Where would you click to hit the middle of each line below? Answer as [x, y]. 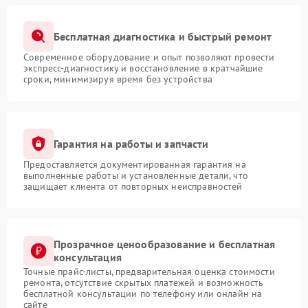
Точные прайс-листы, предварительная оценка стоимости [149, 272]
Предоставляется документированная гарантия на [135, 164]
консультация [88, 257]
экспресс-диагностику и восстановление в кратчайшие [143, 68]
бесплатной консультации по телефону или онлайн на [143, 294]
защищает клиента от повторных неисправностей [133, 186]
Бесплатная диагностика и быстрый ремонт [163, 36]
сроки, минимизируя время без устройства [118, 79]
